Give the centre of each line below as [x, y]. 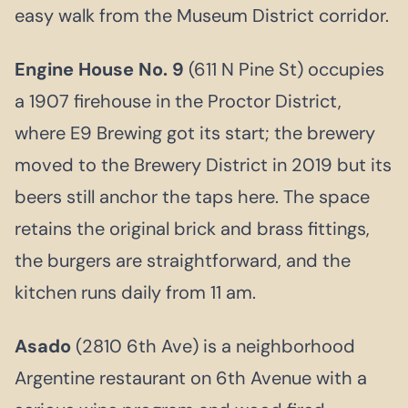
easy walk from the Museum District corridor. [202, 15]
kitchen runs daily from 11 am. [135, 292]
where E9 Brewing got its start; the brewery [195, 133]
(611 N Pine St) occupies [284, 69]
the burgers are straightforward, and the [183, 260]
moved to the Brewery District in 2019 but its [203, 164]
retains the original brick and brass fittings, [192, 228]
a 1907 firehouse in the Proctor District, [178, 101]
